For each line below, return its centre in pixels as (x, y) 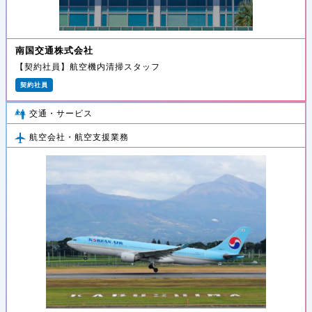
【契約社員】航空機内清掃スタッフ (87, 67)
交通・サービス (61, 114)
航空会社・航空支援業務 (79, 138)
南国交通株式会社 (54, 50)
